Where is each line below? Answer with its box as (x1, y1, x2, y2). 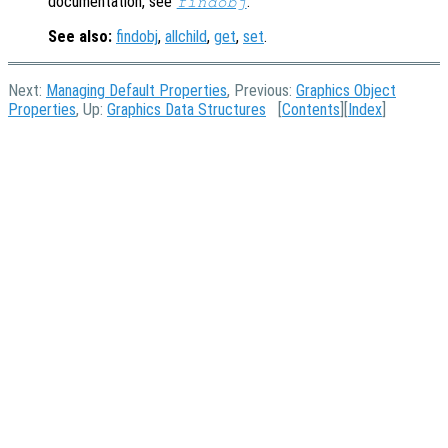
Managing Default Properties (46, 80, 227, 100)
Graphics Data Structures (107, 99, 266, 119)
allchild (165, 26, 207, 46)
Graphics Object (296, 80, 396, 100)
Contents (282, 99, 340, 119)
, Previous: (227, 80, 296, 100)
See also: (48, 26, 112, 46)
